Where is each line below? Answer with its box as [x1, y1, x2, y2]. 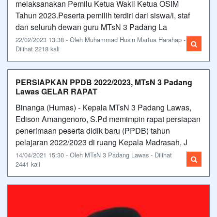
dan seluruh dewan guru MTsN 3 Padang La [15, 21, 167, 32]
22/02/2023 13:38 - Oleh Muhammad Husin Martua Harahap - [15, 34, 186, 44]
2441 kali [15, 159, 40, 169]
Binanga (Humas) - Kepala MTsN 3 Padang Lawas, [15, 101, 191, 113]
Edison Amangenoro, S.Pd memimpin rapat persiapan [15, 113, 201, 124]
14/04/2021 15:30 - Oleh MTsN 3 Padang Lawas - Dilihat [15, 150, 172, 159]
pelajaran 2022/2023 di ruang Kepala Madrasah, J [15, 136, 187, 148]
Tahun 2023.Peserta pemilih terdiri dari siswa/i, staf [15, 9, 190, 21]
